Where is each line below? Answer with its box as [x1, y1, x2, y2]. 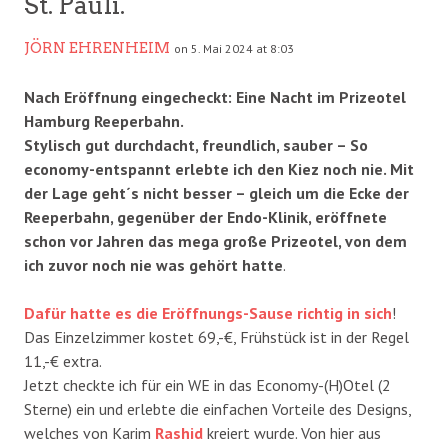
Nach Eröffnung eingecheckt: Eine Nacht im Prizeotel [24, 86, 406, 107]
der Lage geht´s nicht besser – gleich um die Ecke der [24, 182, 409, 203]
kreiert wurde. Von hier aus [203, 422, 381, 443]
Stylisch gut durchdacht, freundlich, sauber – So [24, 134, 368, 155]
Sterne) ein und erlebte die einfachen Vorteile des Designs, [24, 398, 411, 419]
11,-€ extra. [24, 350, 102, 371]
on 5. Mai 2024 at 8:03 [174, 40, 294, 56]
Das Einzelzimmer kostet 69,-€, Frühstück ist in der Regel [24, 326, 409, 347]
